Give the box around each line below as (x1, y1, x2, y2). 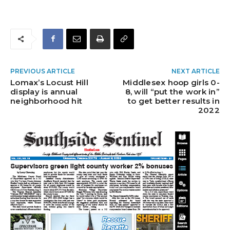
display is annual (10, 86, 78, 97)
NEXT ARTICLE (171, 67, 220, 75)
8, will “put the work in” (125, 86, 220, 97)
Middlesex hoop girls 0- (123, 77, 220, 87)
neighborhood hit (10, 95, 82, 106)
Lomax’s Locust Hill (10, 77, 88, 87)
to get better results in (127, 95, 220, 106)
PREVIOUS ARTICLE (10, 67, 75, 75)
